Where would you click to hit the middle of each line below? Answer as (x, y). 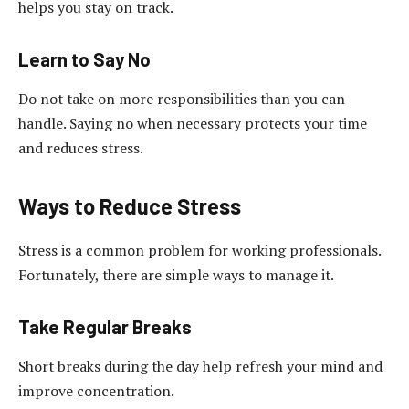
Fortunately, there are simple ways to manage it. (176, 275)
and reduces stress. (81, 148)
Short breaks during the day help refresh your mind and (200, 367)
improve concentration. (96, 391)
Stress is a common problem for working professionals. (199, 251)
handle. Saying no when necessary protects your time (193, 124)
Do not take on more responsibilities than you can (182, 99)
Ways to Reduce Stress (130, 206)
